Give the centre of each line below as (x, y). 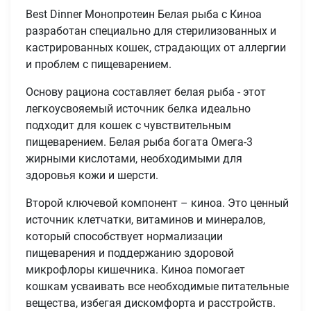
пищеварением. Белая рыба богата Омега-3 (140, 142)
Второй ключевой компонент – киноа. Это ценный (158, 203)
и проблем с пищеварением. (99, 65)
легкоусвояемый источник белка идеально (138, 109)
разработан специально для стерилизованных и (151, 31)
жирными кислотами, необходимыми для (134, 159)
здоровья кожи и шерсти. (92, 176)
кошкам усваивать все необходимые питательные (158, 287)
